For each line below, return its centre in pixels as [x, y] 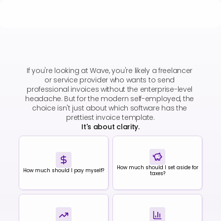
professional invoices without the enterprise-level [110, 89]
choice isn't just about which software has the [110, 108]
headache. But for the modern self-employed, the [110, 99]
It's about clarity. [110, 127]
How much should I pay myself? [64, 171]
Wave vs [67, 54]
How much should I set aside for [157, 168]
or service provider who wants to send [110, 80]
